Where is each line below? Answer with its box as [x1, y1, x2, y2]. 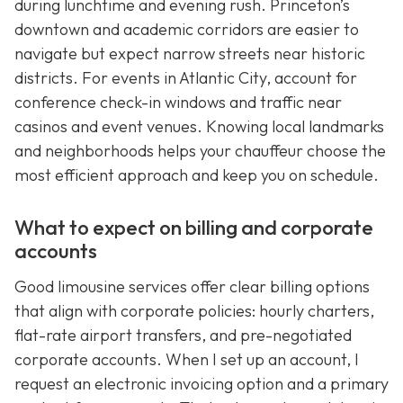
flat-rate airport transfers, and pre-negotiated [14, 325, 352, 346]
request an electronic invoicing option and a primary [14, 373, 389, 395]
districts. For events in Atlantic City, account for [14, 67, 357, 89]
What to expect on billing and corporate [14, 215, 373, 241]
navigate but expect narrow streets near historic [14, 43, 365, 65]
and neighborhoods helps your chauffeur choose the [14, 140, 386, 162]
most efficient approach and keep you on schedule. [14, 165, 379, 186]
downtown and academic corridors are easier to [14, 19, 359, 40]
